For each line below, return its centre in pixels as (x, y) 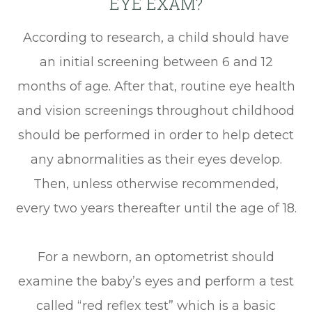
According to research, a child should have (156, 37)
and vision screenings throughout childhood (156, 110)
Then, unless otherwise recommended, (156, 184)
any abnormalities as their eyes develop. (156, 159)
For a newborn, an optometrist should (156, 257)
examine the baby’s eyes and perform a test (156, 281)
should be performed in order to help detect (156, 135)
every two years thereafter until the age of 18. (156, 208)
